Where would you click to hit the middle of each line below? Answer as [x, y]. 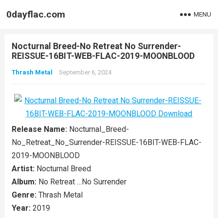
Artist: [24, 169]
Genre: [25, 195]
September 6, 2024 [85, 72]
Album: [25, 182]
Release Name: [40, 129]
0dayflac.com [36, 14]
